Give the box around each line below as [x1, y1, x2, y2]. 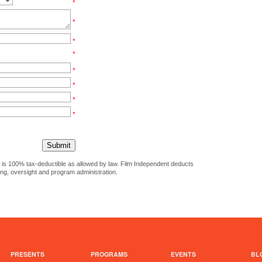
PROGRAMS [91, 250, 127, 259]
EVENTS [171, 250, 196, 259]
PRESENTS [11, 250, 44, 259]
